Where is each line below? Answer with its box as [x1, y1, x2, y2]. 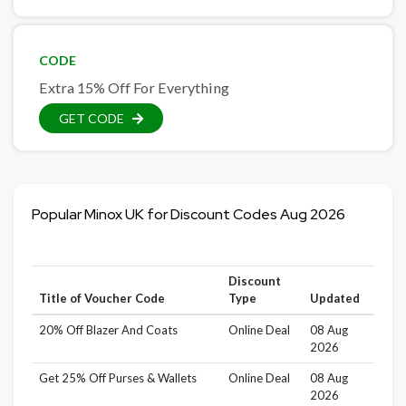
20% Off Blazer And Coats [38, 323, 178, 338]
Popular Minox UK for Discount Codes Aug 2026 [32, 205, 345, 225]
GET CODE [59, 111, 124, 127]
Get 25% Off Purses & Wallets [38, 371, 197, 386]
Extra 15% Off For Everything [39, 79, 229, 97]
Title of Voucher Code [38, 291, 165, 306]
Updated [309, 291, 360, 306]
